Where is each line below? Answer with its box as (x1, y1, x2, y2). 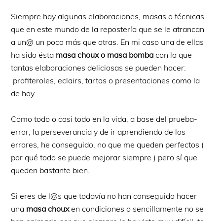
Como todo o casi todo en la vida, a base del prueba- (11, 113, 198, 124)
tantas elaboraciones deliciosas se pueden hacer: (11, 62, 186, 73)
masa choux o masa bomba (56, 49, 156, 60)
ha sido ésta (11, 49, 56, 60)
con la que (155, 49, 192, 60)
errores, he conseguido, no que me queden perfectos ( (11, 139, 204, 149)
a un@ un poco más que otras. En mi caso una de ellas (11, 37, 204, 47)
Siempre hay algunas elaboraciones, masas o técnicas (11, 11, 205, 21)
